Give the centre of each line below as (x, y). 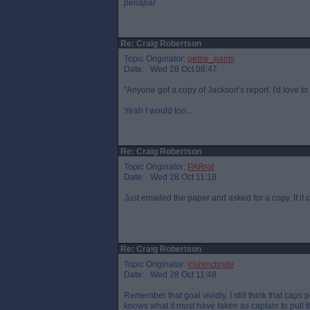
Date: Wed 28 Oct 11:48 (170, 275)
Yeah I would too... (158, 111)
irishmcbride (211, 264)
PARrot (201, 167)
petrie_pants (211, 59)
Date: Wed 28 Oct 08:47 (171, 69)
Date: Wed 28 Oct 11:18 (170, 177)
